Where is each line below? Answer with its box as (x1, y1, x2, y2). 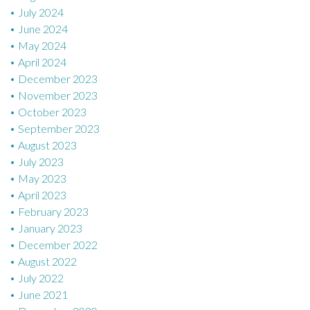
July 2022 (18, 271, 64, 285)
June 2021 (18, 288, 68, 302)
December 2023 (18, 72, 98, 86)
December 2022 (18, 238, 98, 252)
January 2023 (18, 221, 82, 235)
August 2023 (18, 138, 77, 152)
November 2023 (18, 89, 98, 102)
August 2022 (18, 255, 77, 268)
